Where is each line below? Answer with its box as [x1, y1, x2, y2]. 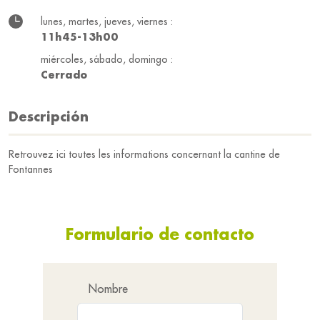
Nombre [89, 281, 128, 296]
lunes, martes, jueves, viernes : [41, 15, 173, 28]
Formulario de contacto [66, 224, 254, 244]
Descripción [9, 108, 89, 125]
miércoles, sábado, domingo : [41, 53, 173, 66]
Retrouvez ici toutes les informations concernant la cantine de [9, 148, 280, 161]
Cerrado [41, 68, 87, 81]
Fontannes [9, 163, 53, 176]
